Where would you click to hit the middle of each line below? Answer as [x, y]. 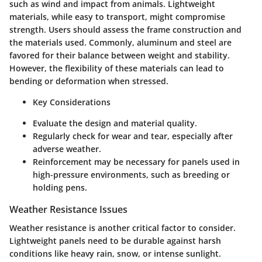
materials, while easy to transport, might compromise [117, 17]
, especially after [200, 136]
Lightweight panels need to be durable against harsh [115, 241]
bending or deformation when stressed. [89, 81]
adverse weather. [67, 149]
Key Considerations [72, 102]
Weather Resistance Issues [68, 210]
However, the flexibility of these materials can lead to [117, 68]
